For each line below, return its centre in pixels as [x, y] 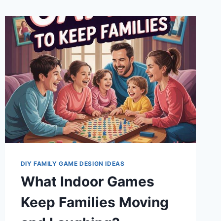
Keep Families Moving [94, 203]
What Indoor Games [87, 182]
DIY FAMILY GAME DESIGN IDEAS [73, 164]
